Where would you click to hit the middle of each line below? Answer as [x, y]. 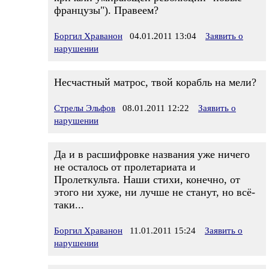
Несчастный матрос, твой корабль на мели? [155, 82]
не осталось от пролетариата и [125, 167]
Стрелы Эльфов [85, 108]
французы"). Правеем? [106, 10]
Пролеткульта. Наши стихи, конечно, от [147, 180]
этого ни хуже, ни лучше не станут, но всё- [155, 192]
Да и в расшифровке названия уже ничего [152, 154]
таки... [69, 205]
